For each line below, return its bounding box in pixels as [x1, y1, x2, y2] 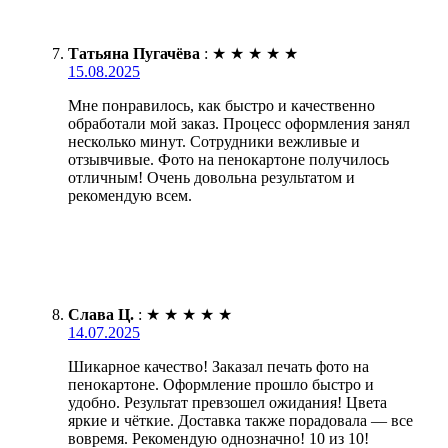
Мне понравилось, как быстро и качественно [68, 96, 375, 114]
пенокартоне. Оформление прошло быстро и [68, 375, 374, 393]
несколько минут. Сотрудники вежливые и [68, 132, 360, 150]
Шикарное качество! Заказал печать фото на [68, 357, 369, 375]
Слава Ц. [68, 305, 134, 323]
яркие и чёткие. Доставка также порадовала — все [68, 411, 413, 429]
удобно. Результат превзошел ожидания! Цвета [68, 393, 387, 411]
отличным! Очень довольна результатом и [68, 168, 355, 186]
